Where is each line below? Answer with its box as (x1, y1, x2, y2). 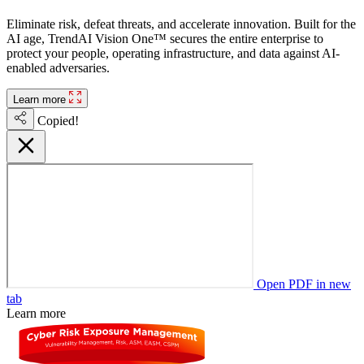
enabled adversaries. (6, 60, 110, 75)
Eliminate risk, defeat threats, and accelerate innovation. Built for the (6, 16, 356, 31)
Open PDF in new (253, 276, 351, 291)
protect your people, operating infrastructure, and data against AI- (6, 45, 340, 60)
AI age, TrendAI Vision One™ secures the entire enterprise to (6, 31, 323, 45)
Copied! (37, 113, 79, 128)
